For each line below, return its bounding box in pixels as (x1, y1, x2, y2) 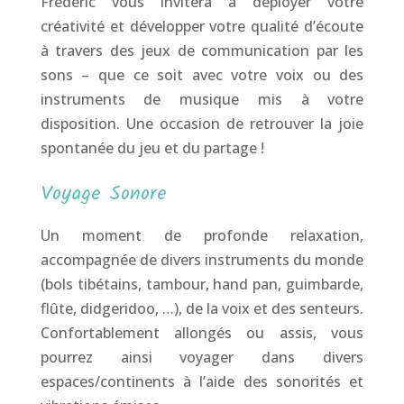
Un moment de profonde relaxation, (40, 225, 364, 245)
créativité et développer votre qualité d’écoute (40, 15, 364, 36)
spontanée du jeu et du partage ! (40, 137, 264, 158)
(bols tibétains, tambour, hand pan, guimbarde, (40, 273, 364, 294)
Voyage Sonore (40, 178, 167, 210)
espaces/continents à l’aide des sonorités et (40, 371, 364, 391)
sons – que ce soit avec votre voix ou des (40, 64, 364, 85)
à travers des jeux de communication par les (40, 40, 364, 60)
